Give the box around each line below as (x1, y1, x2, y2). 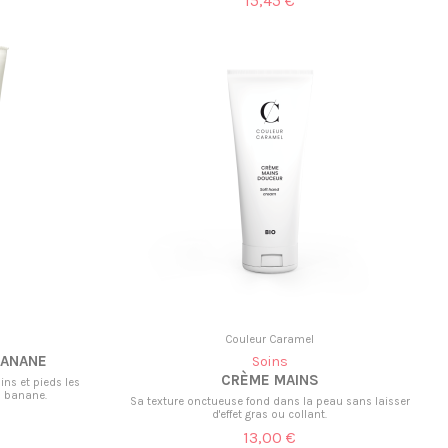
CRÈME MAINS (220, 371, 319, 390)
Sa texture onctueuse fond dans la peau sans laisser (129, 394, 410, 408)
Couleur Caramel (225, 333, 315, 347)
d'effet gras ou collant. (212, 407, 328, 421)
